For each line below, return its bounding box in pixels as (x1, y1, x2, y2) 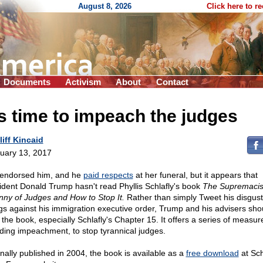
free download (186, 248, 239, 258)
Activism (65, 77, 101, 87)
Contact (156, 77, 188, 87)
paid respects (83, 170, 133, 180)
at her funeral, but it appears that (133, 170, 258, 180)
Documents (4, 77, 50, 87)
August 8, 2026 (78, 2, 131, 11)
